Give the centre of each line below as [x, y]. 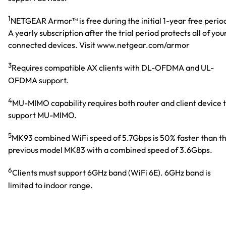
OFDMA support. [38, 80]
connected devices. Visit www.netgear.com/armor [99, 45]
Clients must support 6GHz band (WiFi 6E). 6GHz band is [111, 173]
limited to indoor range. [50, 185]
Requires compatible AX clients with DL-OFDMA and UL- [113, 68]
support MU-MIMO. [42, 115]
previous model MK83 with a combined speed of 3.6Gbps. [110, 150]
